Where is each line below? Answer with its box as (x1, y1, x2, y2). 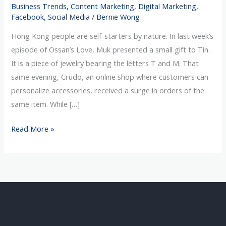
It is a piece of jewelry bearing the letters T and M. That (11, 58, 199, 69)
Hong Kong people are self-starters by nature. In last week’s (11, 31, 214, 41)
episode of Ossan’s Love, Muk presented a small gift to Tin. (11, 44, 210, 55)
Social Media (48, 11, 90, 22)
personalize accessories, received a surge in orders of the (11, 85, 205, 96)
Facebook (11, 11, 44, 22)
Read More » (11, 124, 55, 134)
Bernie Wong (96, 11, 140, 22)
